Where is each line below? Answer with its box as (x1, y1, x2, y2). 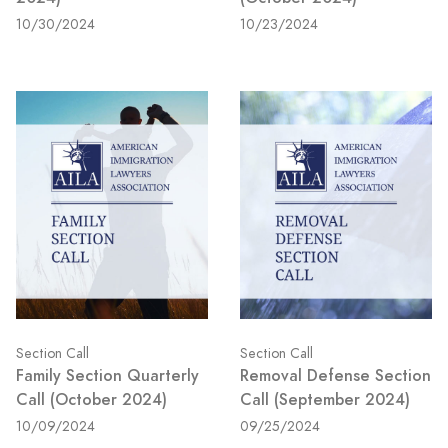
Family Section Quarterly (16, 363, 199, 387)
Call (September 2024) (240, 387, 410, 411)
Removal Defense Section (240, 363, 431, 387)
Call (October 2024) (16, 387, 167, 411)
